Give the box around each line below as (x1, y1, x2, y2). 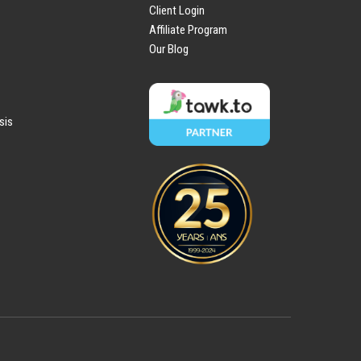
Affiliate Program (148, 22, 227, 37)
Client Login (148, 2, 205, 18)
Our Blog (148, 41, 189, 56)
